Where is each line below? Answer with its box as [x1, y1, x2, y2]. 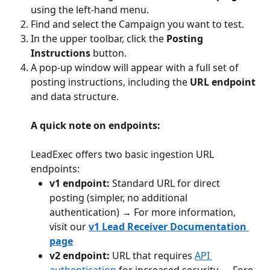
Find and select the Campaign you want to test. [31, 17, 244, 31]
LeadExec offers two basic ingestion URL [31, 148, 216, 162]
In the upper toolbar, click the [31, 32, 166, 46]
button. [90, 46, 127, 60]
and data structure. [31, 90, 119, 104]
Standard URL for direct [110, 177, 222, 190]
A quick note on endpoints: [31, 119, 160, 133]
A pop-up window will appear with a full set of [31, 61, 241, 75]
